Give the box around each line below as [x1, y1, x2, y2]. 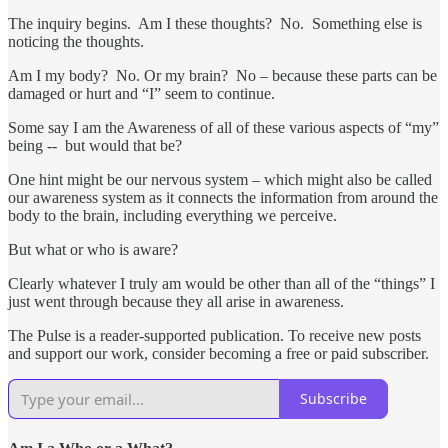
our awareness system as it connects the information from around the [8, 188, 438, 206]
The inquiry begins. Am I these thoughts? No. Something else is [8, 14, 422, 32]
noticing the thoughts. [8, 32, 144, 50]
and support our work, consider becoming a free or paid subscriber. [8, 344, 429, 362]
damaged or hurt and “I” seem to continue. [8, 84, 275, 102]
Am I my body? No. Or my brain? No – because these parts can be [8, 66, 437, 84]
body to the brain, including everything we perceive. [8, 206, 337, 224]
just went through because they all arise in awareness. [8, 292, 348, 310]
